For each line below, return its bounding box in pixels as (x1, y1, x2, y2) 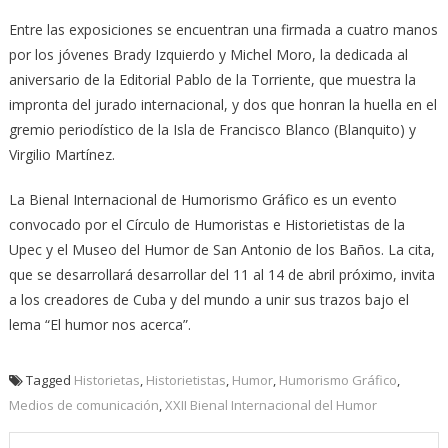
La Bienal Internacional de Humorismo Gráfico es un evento (8, 189, 397, 209)
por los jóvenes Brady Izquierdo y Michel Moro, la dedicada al (8, 44, 408, 64)
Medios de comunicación (8, 395, 159, 414)
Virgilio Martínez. (8, 144, 115, 164)
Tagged (25, 370, 74, 389)
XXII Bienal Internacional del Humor (164, 395, 377, 414)
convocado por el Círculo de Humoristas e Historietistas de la (8, 214, 405, 234)
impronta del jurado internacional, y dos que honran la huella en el (8, 94, 437, 114)
